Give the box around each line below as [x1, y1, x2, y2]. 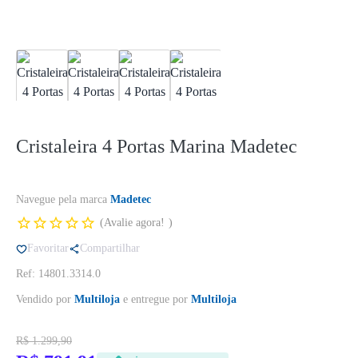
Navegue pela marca [16, 193, 110, 205]
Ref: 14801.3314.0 [16, 268, 101, 280]
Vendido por [16, 293, 74, 305]
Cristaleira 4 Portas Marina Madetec [16, 136, 297, 157]
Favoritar [27, 242, 69, 254]
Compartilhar [80, 242, 140, 254]
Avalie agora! [104, 217, 165, 229]
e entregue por [120, 293, 191, 305]
